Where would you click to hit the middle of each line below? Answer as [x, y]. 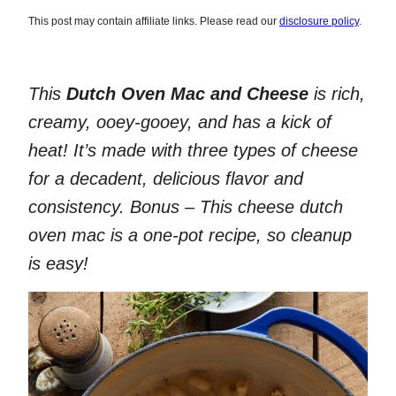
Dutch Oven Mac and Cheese [187, 93]
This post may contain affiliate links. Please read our [154, 21]
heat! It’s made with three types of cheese [193, 150]
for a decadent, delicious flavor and [166, 178]
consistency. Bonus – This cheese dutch [186, 206]
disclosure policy [319, 21]
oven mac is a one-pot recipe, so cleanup [190, 235]
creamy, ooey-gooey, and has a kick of [180, 122]
